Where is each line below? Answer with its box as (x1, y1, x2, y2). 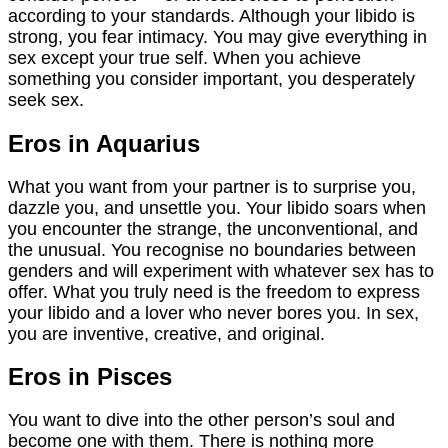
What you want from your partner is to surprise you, (8, 176, 416, 197)
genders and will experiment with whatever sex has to (8, 260, 434, 281)
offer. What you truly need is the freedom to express (8, 281, 420, 302)
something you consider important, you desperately (8, 69, 415, 90)
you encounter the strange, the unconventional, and (8, 218, 418, 239)
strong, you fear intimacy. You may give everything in (8, 27, 427, 48)
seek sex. (8, 90, 84, 111)
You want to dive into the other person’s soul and (8, 410, 395, 431)
